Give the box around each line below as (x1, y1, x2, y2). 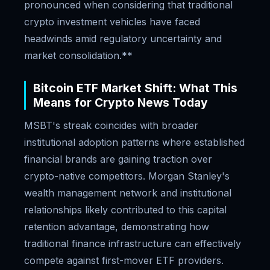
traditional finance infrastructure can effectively (24, 237, 241, 250)
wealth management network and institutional (24, 187, 231, 199)
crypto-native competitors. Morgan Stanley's (24, 170, 230, 182)
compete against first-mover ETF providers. (24, 254, 224, 266)
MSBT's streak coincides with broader (24, 119, 198, 131)
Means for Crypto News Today (33, 95, 208, 110)
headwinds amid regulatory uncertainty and (24, 33, 222, 45)
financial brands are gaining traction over (24, 153, 212, 165)
